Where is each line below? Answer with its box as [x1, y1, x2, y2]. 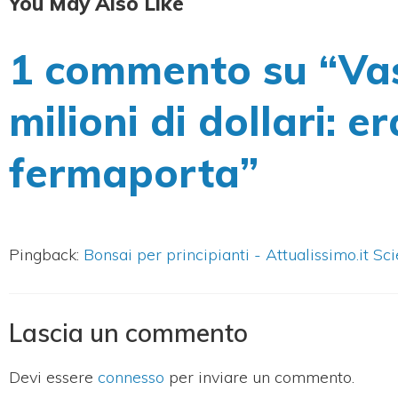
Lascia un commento [9, 317, 248, 349]
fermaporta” [9, 147, 259, 198]
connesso [98, 367, 164, 388]
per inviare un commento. [164, 367, 354, 388]
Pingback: [9, 244, 84, 266]
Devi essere [9, 367, 98, 388]
